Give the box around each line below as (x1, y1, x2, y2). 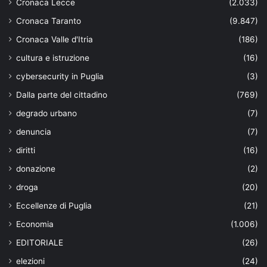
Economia (16, 219, 54, 229)
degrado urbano (16, 108, 77, 119)
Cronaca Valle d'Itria (16, 35, 93, 45)
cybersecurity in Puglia (16, 72, 104, 82)
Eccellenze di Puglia (16, 201, 92, 211)
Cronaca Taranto (16, 16, 81, 26)
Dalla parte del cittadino (16, 90, 107, 100)
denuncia (16, 127, 51, 137)
